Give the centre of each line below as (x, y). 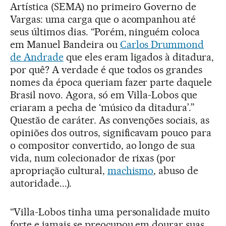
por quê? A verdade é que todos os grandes (106, 69)
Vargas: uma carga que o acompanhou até (103, 19)
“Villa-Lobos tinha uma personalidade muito (110, 212)
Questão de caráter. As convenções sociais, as (110, 120)
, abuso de (176, 170)
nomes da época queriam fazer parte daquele (111, 82)
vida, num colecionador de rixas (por (93, 158)
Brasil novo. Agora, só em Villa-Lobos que (104, 95)
